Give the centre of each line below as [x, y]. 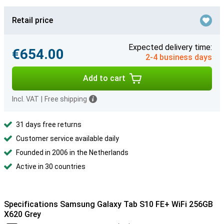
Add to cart [104, 78]
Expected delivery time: [170, 47]
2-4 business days [179, 57]
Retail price [32, 20]
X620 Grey [22, 214]
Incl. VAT [25, 99]
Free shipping [66, 99]
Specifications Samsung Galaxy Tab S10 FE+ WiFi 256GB [108, 204]
